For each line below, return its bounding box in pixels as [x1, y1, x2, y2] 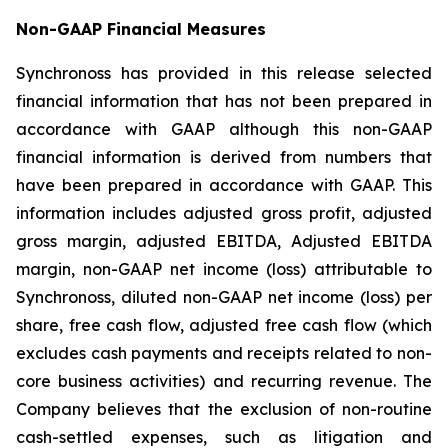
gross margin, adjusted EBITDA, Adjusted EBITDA [16, 231, 432, 251]
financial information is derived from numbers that [16, 147, 432, 167]
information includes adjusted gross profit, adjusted [16, 203, 432, 223]
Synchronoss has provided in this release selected [16, 63, 432, 83]
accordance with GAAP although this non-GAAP [16, 119, 432, 139]
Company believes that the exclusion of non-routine [16, 399, 432, 419]
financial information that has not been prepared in [16, 91, 432, 111]
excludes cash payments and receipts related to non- [16, 343, 432, 363]
